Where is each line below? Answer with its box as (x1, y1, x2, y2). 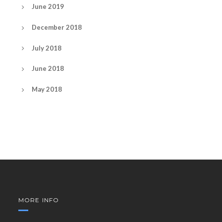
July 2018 (32, 44, 61, 52)
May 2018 (32, 85, 62, 93)
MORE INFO (18, 196, 59, 204)
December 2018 (32, 23, 82, 31)
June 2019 (32, 2, 64, 11)
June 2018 (32, 64, 64, 73)
